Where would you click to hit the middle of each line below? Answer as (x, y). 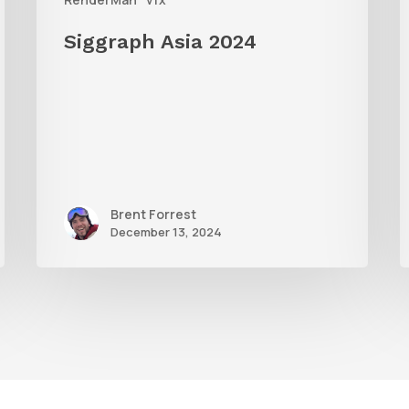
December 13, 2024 (167, 232)
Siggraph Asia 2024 (161, 41)
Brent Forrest (154, 215)
